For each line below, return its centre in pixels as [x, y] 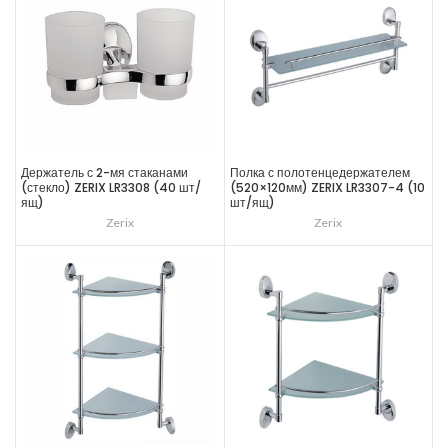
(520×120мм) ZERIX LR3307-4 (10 [327, 187]
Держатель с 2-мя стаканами [104, 172]
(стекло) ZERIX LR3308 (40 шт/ [111, 187]
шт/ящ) [252, 202]
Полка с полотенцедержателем [319, 172]
